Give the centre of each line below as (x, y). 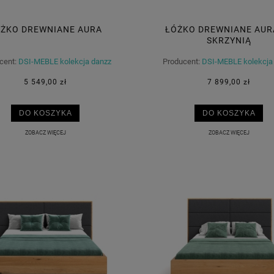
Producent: (181, 62)
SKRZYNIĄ (229, 41)
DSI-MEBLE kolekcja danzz (65, 62)
